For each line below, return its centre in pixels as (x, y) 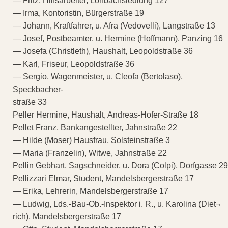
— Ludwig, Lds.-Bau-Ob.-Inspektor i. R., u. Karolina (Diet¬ (117, 204)
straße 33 (30, 102)
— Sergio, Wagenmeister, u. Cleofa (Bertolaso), (98, 76)
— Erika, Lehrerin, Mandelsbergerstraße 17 (91, 191)
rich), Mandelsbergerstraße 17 (67, 216)
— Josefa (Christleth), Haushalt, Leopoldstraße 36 (103, 51)
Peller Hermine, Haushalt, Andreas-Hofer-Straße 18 (106, 115)
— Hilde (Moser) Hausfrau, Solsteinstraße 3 (91, 140)
